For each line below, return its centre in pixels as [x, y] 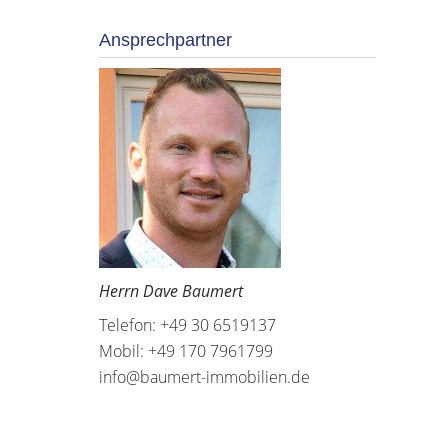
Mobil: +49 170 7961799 [185, 351]
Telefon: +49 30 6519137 [187, 325]
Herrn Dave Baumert [170, 291]
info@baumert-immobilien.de [204, 377]
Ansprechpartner [165, 40]
